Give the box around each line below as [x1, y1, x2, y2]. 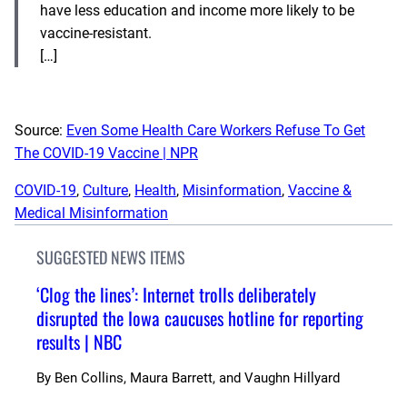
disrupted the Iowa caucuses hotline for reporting [36, 303, 363, 332]
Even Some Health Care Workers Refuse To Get [66, 121, 365, 139]
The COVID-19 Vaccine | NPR [15, 144, 198, 162]
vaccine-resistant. [40, 24, 152, 42]
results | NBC [36, 327, 122, 355]
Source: [15, 121, 66, 139]
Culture [83, 181, 128, 199]
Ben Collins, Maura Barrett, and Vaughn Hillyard [55, 369, 340, 386]
